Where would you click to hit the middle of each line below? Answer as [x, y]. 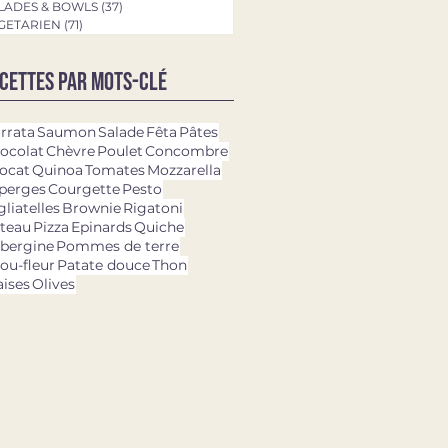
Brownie [91, 207]
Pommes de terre [117, 245]
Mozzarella [184, 169]
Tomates [115, 169]
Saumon [66, 131]
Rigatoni [153, 207]
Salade [121, 131]
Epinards [101, 226]
